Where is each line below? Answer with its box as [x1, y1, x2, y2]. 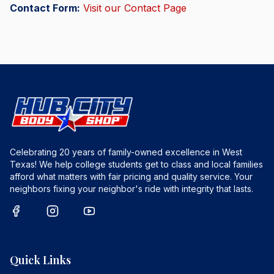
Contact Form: [10, 2, 80, 14]
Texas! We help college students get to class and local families [10, 159, 263, 169]
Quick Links [10, 253, 71, 267]
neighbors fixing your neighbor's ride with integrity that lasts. [10, 183, 253, 194]
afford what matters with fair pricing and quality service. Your [10, 171, 253, 182]
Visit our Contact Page [83, 2, 187, 14]
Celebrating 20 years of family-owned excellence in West [10, 147, 242, 157]
